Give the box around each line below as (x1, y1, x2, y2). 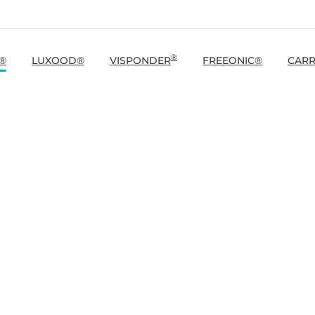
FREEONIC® (202, 53, 262, 67)
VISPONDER (109, 53, 171, 67)
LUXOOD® (31, 53, 84, 67)
